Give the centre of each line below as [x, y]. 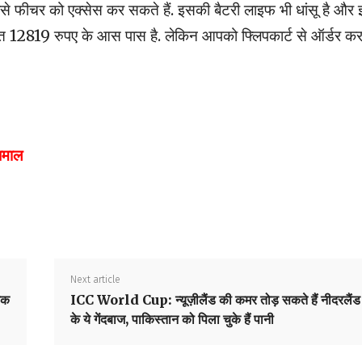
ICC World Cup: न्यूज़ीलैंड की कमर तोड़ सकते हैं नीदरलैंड [215, 300]
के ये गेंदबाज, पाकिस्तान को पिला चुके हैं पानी [172, 320]
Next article [95, 280]
